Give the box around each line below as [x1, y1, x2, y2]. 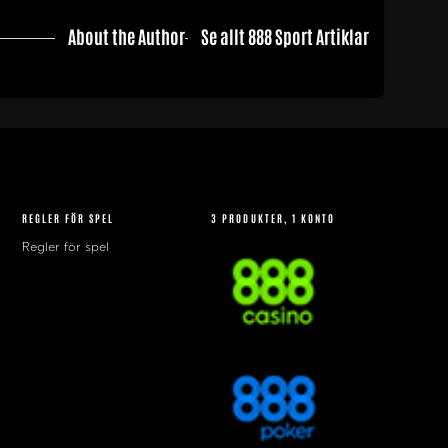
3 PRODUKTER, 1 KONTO [211, 211, 336, 225]
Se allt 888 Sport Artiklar [200, 24, 369, 49]
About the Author [67, 24, 185, 49]
